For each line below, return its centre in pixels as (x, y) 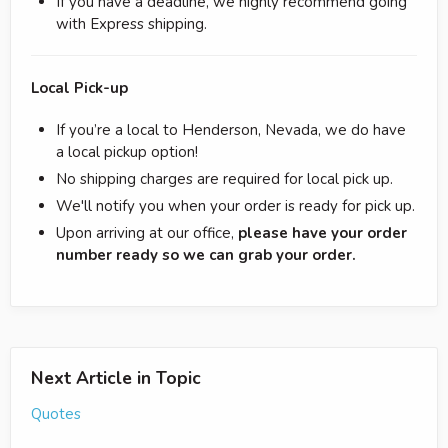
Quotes (56, 413)
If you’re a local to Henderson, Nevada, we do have (231, 129)
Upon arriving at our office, (147, 232)
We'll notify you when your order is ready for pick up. (235, 205)
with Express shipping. (131, 23)
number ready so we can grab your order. (206, 254)
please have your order (322, 232)
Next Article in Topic (116, 377)
